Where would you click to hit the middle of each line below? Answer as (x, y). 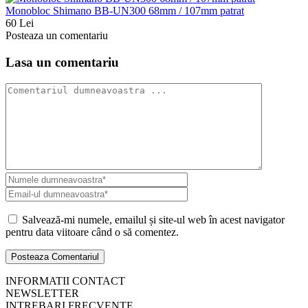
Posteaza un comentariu (57, 36)
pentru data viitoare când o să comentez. (92, 232)
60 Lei (20, 23)
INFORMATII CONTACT (65, 280)
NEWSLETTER (42, 293)
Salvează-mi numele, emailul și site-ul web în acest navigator (153, 219)
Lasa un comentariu (62, 63)
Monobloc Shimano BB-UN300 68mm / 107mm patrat (125, 11)
